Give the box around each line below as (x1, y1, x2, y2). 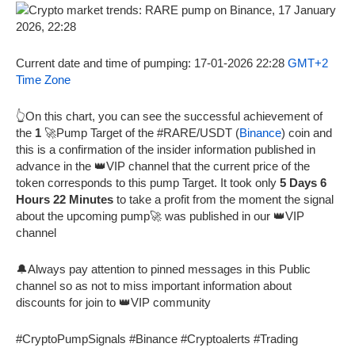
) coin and (281, 125, 332, 139)
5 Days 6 (280, 175, 326, 189)
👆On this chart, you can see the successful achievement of (16, 109, 323, 123)
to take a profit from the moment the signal (113, 192, 334, 206)
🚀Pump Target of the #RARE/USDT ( (41, 125, 239, 139)
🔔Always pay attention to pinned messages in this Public (16, 261, 311, 276)
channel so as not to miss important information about (16, 278, 292, 292)
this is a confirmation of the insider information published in (16, 142, 315, 156)
